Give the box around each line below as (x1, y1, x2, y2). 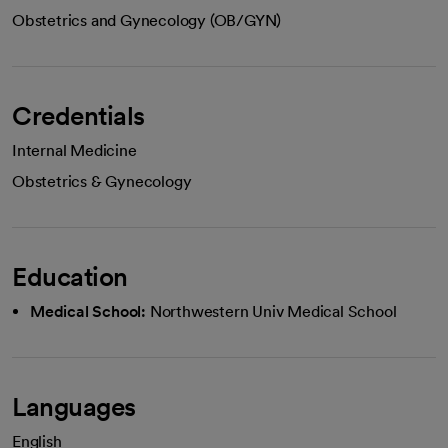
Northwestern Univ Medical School (149, 301, 397, 321)
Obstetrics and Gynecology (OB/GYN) (12, 10, 282, 30)
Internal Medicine (12, 140, 137, 160)
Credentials (12, 99, 145, 131)
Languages (12, 390, 136, 422)
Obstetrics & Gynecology (12, 171, 192, 191)
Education (12, 260, 128, 292)
